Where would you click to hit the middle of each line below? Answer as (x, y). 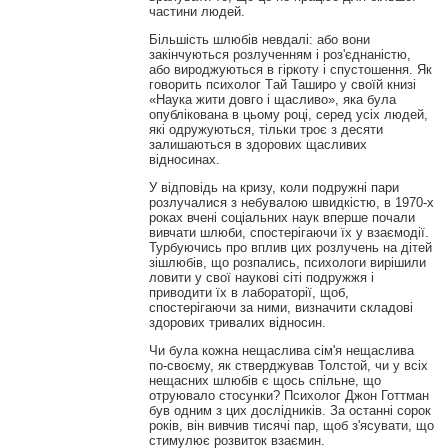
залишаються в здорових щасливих (257, 145)
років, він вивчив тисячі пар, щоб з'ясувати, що (291, 426)
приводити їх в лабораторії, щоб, (248, 293)
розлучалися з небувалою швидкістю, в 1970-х (291, 203)
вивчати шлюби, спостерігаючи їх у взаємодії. (288, 233)
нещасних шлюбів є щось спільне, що (264, 381)
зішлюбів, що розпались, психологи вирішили (287, 263)
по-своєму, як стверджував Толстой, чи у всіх (288, 366)
